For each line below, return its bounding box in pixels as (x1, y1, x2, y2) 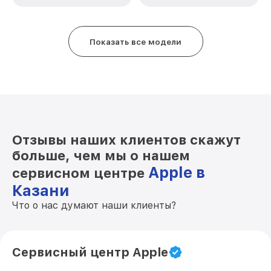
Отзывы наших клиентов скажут (12, 132, 241, 148)
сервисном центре (12, 165, 148, 181)
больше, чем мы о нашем (12, 148, 190, 163)
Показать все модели (90, 36, 181, 47)
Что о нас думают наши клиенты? (12, 200, 176, 211)
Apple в (148, 163, 205, 181)
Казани (12, 181, 70, 200)
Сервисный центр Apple (12, 245, 168, 260)
